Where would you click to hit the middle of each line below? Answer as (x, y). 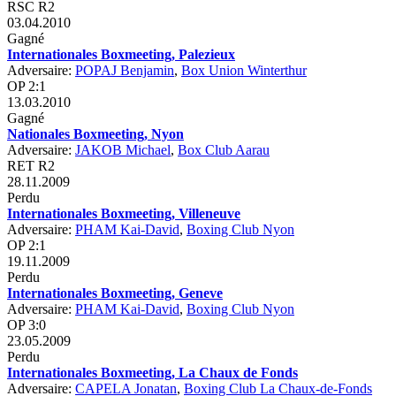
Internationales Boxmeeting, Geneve (115, 293)
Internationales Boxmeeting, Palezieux (121, 54)
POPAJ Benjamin (125, 70)
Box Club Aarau (224, 149)
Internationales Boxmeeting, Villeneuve (124, 213)
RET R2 (31, 165)
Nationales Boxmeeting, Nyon (95, 133)
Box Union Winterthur (244, 70)
